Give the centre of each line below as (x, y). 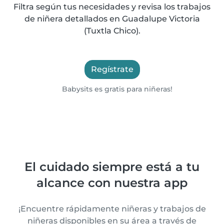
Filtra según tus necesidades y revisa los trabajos (112, 7)
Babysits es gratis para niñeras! (116, 89)
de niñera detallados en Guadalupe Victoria (112, 19)
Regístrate (112, 69)
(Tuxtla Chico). (112, 31)
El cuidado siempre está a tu (112, 167)
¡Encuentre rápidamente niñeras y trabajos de (112, 209)
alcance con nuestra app (112, 183)
